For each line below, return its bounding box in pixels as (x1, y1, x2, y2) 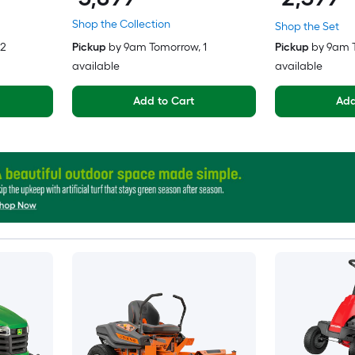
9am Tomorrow (123, 40, 198, 55)
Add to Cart (132, 94, 195, 109)
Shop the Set (274, 20, 339, 34)
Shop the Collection (71, 17, 170, 32)
